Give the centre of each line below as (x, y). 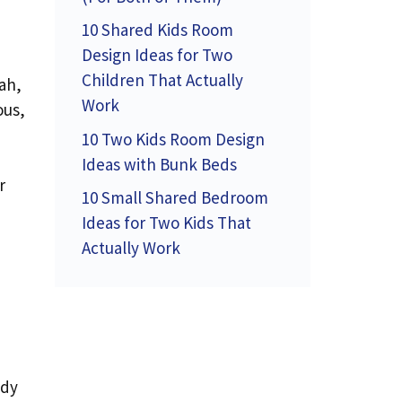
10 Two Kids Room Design (173, 139)
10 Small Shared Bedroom (175, 197)
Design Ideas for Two (157, 55)
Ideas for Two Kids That (166, 223)
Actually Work (131, 248)
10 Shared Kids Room (157, 30)
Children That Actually (162, 80)
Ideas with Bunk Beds (159, 164)
